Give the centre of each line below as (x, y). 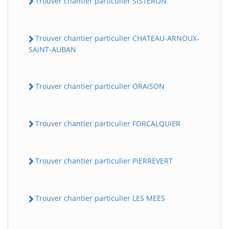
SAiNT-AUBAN (52, 49)
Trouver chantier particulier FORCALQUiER (108, 123)
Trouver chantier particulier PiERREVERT (104, 161)
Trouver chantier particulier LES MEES (100, 198)
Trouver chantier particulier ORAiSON (100, 86)
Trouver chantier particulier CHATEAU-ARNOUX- (117, 38)
